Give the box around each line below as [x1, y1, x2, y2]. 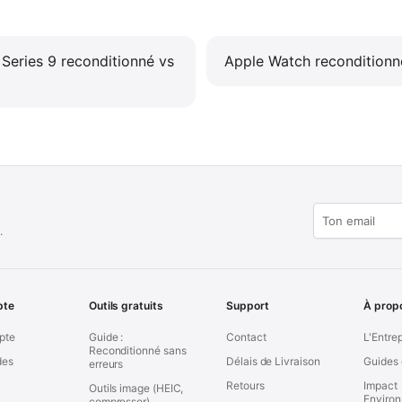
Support [226, 299, 269, 313]
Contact [226, 330, 267, 345]
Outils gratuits [88, 299, 163, 313]
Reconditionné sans [88, 344, 187, 358]
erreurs [88, 357, 124, 371]
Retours [226, 379, 265, 393]
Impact [363, 379, 398, 393]
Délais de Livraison [226, 354, 320, 369]
